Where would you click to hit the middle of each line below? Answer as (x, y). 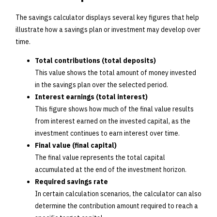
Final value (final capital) (76, 146)
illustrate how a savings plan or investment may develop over (108, 30)
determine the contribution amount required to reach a (116, 206)
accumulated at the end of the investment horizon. (111, 170)
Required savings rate (71, 182)
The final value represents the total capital (100, 158)
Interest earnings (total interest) (91, 97)
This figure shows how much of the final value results (114, 109)
